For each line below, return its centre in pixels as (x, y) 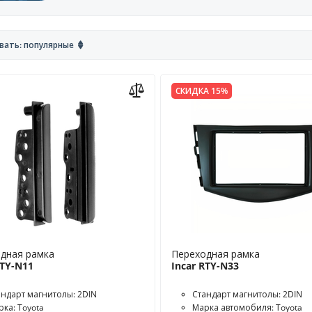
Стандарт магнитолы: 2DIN (247, 294)
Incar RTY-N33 (205, 266)
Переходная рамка (215, 254)
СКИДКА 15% (201, 91)
